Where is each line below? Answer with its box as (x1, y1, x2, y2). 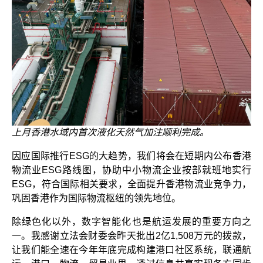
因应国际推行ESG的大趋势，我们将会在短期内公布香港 (12, 151, 251, 161)
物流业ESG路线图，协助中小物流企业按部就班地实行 (12, 165, 251, 176)
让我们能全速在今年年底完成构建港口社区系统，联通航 (12, 245, 251, 255)
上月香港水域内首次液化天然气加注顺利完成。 (12, 127, 209, 138)
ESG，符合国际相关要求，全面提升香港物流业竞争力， (12, 179, 251, 190)
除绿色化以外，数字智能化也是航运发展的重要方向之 (12, 217, 251, 227)
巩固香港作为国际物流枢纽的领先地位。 (12, 193, 181, 204)
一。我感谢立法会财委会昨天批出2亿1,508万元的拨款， (12, 231, 251, 241)
